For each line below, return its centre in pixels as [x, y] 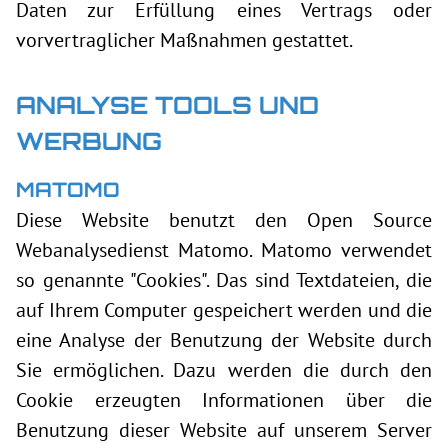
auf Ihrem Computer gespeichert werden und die [224, 310]
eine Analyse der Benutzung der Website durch [224, 340]
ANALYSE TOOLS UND [167, 105]
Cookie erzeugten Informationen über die [224, 400]
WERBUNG [89, 141]
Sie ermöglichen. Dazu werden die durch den [224, 370]
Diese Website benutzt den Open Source [224, 220]
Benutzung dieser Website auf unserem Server [224, 430]
